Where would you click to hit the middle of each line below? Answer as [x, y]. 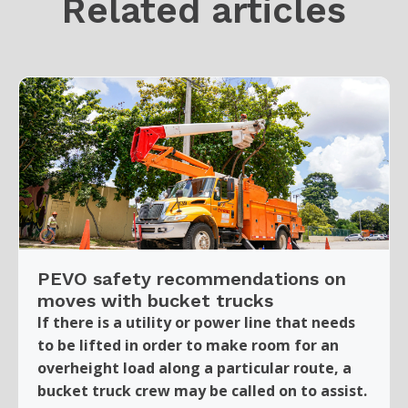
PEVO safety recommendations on [192, 278]
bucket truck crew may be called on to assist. [202, 390]
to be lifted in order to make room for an [188, 345]
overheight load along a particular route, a [194, 367]
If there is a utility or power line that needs [196, 322]
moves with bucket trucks [155, 300]
